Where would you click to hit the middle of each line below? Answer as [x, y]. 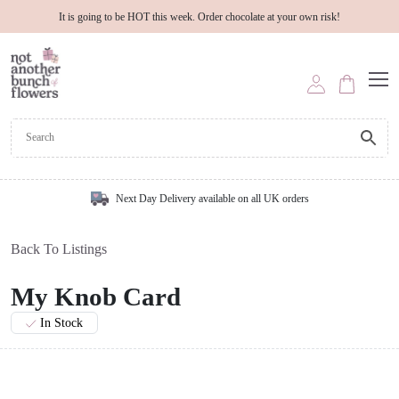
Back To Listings [59, 248]
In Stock [62, 322]
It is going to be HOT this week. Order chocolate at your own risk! [199, 17]
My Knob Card [96, 296]
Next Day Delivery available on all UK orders [212, 198]
